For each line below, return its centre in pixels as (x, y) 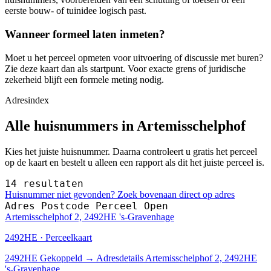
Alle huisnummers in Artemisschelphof (125, 126)
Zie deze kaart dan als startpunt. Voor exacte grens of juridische (125, 68)
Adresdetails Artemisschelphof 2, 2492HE (177, 258)
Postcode (65, 206)
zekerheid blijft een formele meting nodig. (84, 79)
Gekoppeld (61, 258)
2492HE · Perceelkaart (48, 237)
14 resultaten (44, 183)
